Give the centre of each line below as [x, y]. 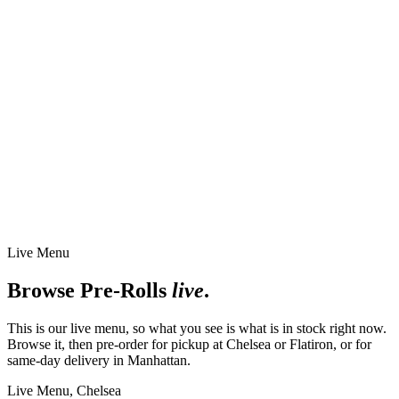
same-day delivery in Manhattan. [99, 360]
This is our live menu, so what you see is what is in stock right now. [197, 328]
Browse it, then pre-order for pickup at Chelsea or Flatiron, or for [189, 344]
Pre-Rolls [123, 290]
